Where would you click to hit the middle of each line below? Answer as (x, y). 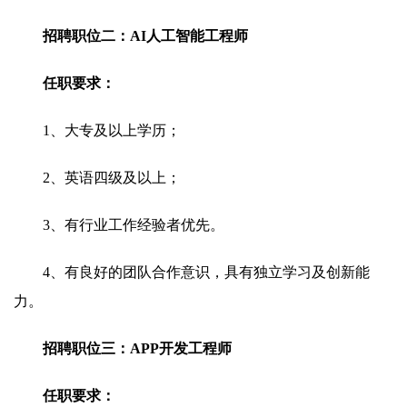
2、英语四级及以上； (112, 178)
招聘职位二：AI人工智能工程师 (145, 36)
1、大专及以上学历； (112, 130)
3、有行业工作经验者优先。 (134, 225)
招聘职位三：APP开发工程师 (137, 348)
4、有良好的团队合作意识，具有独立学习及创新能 (206, 272)
